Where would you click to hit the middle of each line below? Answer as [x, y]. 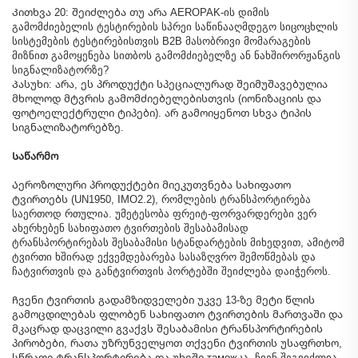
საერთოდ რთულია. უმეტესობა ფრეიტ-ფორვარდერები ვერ [164, 213]
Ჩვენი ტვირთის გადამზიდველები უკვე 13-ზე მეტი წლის [163, 300]
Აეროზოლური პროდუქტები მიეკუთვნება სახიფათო [151, 185]
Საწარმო [35, 156]
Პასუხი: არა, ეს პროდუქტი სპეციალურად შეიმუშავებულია [170, 84]
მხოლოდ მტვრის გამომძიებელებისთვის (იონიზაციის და [167, 98]
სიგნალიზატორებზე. [68, 127]
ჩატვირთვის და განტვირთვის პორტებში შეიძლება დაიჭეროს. [171, 271]
